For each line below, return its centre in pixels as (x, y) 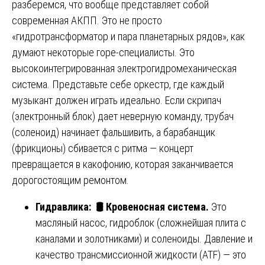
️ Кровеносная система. (157, 206)
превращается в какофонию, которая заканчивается (122, 164)
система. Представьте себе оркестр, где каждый (118, 84)
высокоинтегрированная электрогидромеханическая (124, 68)
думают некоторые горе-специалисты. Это (103, 52)
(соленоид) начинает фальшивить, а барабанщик (114, 132)
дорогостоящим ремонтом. (70, 180)
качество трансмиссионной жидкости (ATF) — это (141, 254)
